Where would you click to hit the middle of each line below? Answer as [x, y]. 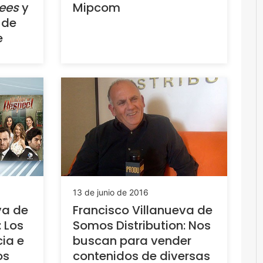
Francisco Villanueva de [142, 210]
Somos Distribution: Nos [141, 225]
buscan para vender [132, 240]
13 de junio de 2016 [110, 192]
